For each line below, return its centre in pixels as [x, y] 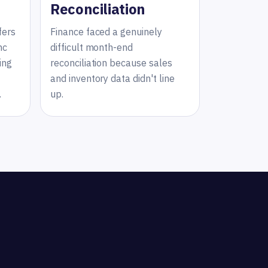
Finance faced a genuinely [106, 31]
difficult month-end [92, 47]
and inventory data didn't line [112, 78]
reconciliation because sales [111, 63]
